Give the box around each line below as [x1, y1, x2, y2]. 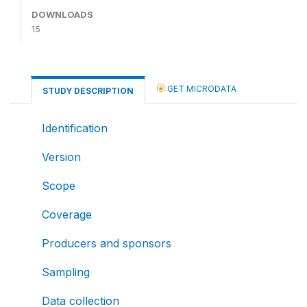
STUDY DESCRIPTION [42, 85, 134, 96]
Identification [42, 121, 108, 135]
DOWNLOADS [32, 8, 93, 20]
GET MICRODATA [165, 83, 236, 94]
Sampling [42, 265, 90, 279]
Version [42, 149, 81, 164]
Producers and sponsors [42, 236, 171, 250]
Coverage [42, 207, 92, 221]
